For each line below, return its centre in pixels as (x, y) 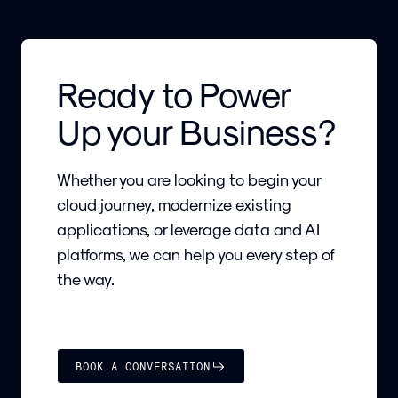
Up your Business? (196, 131)
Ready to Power (174, 93)
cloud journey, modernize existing (174, 204)
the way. (86, 279)
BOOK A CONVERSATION (143, 366)
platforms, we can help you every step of (196, 254)
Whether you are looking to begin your (189, 179)
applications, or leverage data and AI (188, 229)
